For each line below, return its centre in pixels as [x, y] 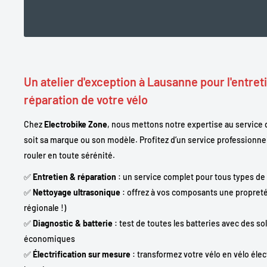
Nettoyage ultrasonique [77, 192]
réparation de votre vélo [86, 100]
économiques [49, 238]
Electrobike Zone [76, 124]
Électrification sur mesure [82, 254]
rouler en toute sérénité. [69, 155]
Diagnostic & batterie [73, 223]
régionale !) [45, 207]
